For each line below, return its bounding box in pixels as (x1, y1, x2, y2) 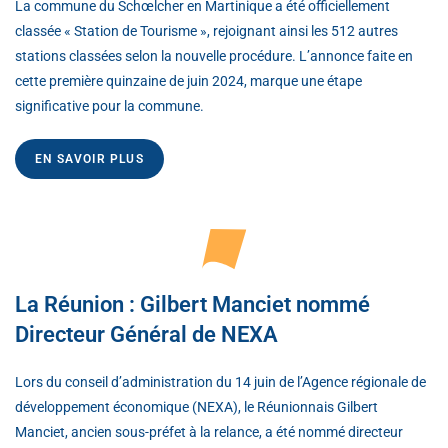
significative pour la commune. (15, 97, 204, 114)
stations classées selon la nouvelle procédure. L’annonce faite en (15, 47, 413, 64)
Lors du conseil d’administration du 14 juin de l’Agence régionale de (15, 373, 426, 390)
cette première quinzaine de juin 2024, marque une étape (15, 72, 362, 89)
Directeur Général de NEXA (15, 321, 278, 347)
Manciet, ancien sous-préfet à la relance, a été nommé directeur (15, 423, 403, 440)
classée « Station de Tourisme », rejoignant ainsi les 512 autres (15, 22, 398, 39)
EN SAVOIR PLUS (35, 151, 144, 166)
